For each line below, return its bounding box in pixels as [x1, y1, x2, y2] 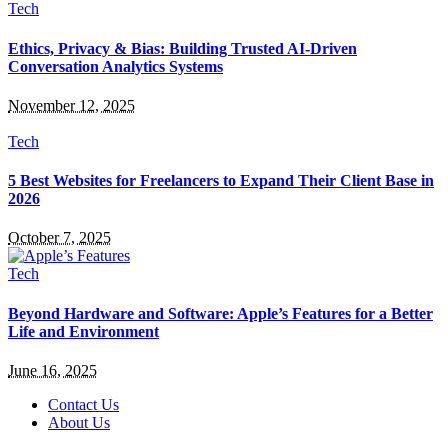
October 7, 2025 [8, 229, 111, 247]
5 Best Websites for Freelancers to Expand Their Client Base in [8, 172, 434, 190]
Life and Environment [8, 322, 159, 340]
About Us [48, 414, 110, 432]
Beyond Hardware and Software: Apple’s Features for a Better [8, 304, 433, 322]
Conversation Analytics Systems [8, 57, 223, 75]
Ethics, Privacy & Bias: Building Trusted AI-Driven [8, 39, 357, 57]
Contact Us [48, 396, 119, 414]
